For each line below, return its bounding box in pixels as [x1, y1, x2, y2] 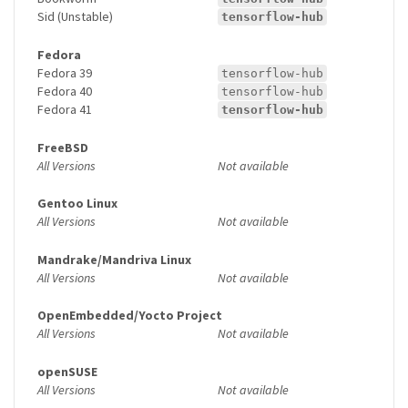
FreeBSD [37, 138, 88, 156]
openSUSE [37, 362, 97, 380]
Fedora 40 [37, 82, 92, 99]
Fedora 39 [37, 64, 92, 81]
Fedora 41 [37, 100, 92, 117]
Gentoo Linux [37, 195, 117, 212]
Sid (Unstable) [37, 8, 113, 25]
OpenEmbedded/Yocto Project [37, 307, 222, 324]
